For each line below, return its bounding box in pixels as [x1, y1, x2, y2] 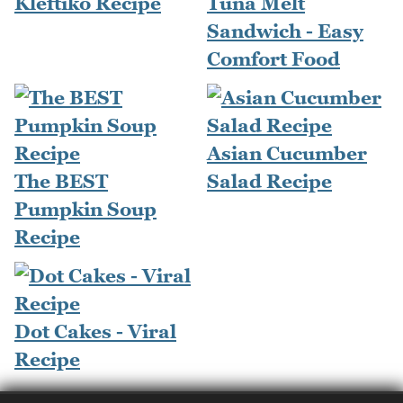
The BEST [14, 170, 108, 193]
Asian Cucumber [207, 142, 367, 166]
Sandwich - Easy [207, 20, 363, 43]
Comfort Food [207, 48, 340, 71]
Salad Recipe [207, 170, 332, 193]
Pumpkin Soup [14, 198, 157, 221]
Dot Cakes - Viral [14, 320, 176, 344]
